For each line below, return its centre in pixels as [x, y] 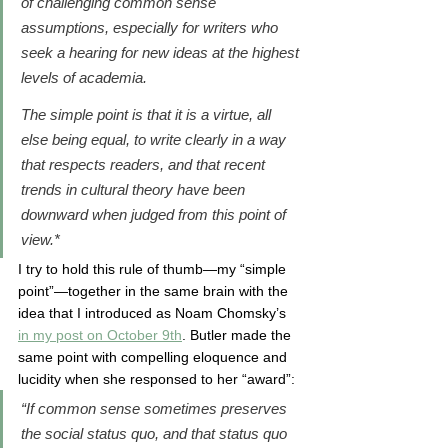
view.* [40, 239]
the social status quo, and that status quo [156, 433]
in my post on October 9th [100, 335]
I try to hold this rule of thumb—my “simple [154, 269]
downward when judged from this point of [155, 214]
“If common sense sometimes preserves [156, 408]
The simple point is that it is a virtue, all [148, 114]
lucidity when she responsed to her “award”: [158, 379]
